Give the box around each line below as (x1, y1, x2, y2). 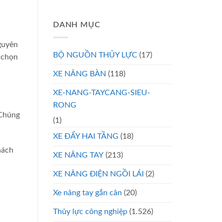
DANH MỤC (53, 21, 101, 29)
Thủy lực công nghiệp (53, 207, 127, 216)
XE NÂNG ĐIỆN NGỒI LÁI (53, 169, 144, 178)
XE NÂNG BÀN (53, 69, 106, 78)
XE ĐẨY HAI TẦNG (53, 132, 118, 140)
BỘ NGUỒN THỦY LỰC (53, 51, 137, 59)
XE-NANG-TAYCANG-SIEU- (53, 88, 150, 97)
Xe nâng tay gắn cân (53, 188, 122, 197)
